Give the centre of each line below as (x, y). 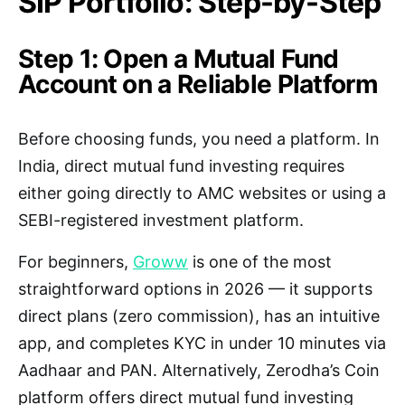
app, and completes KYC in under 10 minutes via (202, 344)
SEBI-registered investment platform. (161, 221)
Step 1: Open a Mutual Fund (179, 59)
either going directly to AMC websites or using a (202, 193)
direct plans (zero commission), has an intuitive (199, 316)
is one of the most (260, 262)
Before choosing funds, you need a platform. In (199, 139)
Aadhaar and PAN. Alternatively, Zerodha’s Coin (199, 371)
